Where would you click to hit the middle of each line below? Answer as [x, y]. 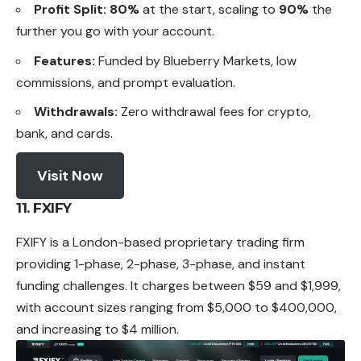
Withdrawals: [76, 112]
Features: [64, 60]
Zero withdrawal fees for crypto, [214, 112]
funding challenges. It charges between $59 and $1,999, [178, 285]
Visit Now [70, 175]
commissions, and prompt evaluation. [126, 82]
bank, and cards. [64, 134]
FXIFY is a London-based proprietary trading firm [160, 242]
